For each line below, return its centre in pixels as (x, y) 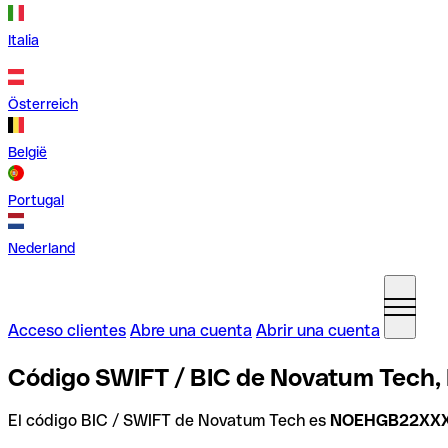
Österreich (43, 104)
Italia (23, 40)
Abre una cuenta (191, 330)
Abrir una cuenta (318, 330)
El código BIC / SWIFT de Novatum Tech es (169, 420)
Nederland (41, 248)
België (27, 152)
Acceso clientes (67, 330)
